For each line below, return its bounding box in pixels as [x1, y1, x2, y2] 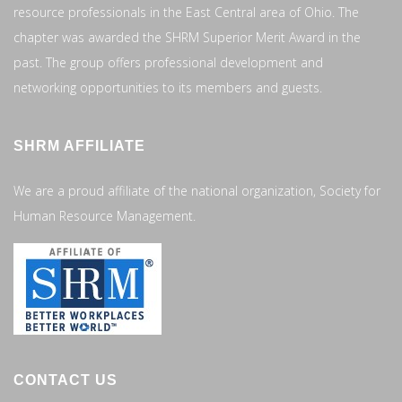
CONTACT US [13, 371, 118, 388]
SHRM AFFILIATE [13, 137, 145, 153]
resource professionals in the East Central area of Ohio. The [13, 3, 359, 21]
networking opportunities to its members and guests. [13, 78, 322, 96]
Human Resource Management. [13, 206, 196, 224]
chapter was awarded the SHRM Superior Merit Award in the [13, 28, 361, 46]
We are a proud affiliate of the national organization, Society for [13, 181, 380, 199]
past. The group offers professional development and [13, 53, 323, 71]
